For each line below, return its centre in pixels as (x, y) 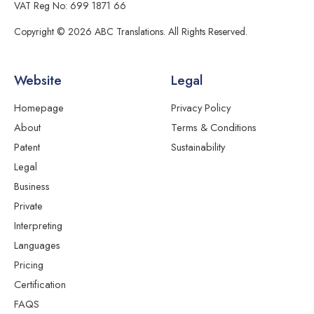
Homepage (39, 107)
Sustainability (198, 146)
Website (38, 80)
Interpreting (38, 225)
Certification (40, 284)
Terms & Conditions (214, 127)
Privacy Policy (201, 107)
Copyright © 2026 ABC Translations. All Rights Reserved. (131, 31)
